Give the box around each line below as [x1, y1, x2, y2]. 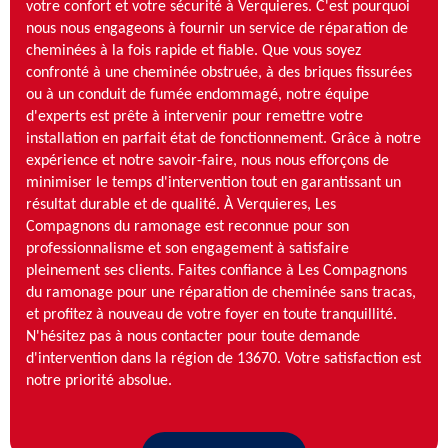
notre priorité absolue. [26, 372, 172, 389]
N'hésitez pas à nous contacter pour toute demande [26, 328, 360, 345]
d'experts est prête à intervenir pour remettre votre [26, 108, 363, 125]
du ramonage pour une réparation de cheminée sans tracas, [26, 284, 416, 301]
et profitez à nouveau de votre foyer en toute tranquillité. [26, 306, 397, 323]
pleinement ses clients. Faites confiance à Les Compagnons [26, 262, 407, 279]
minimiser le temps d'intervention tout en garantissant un [26, 174, 401, 191]
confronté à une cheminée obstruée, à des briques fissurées [26, 64, 412, 81]
